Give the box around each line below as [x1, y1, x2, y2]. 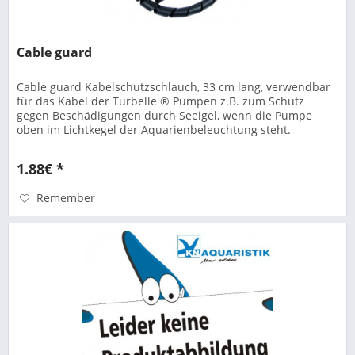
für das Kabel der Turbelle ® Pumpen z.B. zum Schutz [17, 93, 305, 109]
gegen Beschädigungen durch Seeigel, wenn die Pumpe [17, 107, 313, 123]
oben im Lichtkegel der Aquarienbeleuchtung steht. [17, 121, 292, 137]
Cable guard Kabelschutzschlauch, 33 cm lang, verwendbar [17, 78, 331, 94]
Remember [36, 189, 96, 205]
